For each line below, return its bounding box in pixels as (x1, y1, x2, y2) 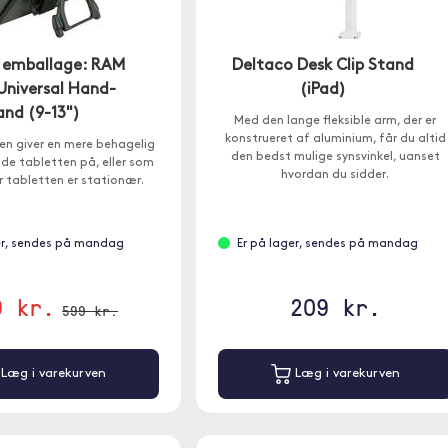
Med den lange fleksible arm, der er (234, 115, 437, 127)
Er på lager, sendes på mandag (236, 238, 418, 250)
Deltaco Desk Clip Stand (232, 58, 415, 74)
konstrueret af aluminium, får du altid (224, 133, 446, 145)
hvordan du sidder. (281, 169, 390, 181)
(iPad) (300, 82, 347, 98)
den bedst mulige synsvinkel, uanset (230, 151, 440, 163)
